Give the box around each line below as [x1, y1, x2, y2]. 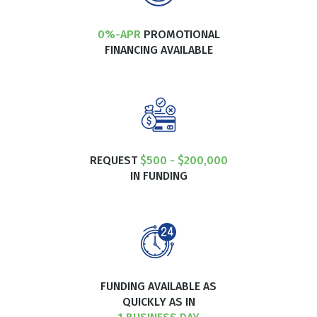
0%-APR [97, 27, 141, 41]
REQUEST [89, 153, 140, 167]
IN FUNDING [129, 168, 188, 183]
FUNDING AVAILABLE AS [100, 279, 217, 293]
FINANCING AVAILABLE [104, 42, 213, 57]
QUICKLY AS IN [122, 294, 195, 309]
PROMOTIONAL [140, 27, 220, 41]
